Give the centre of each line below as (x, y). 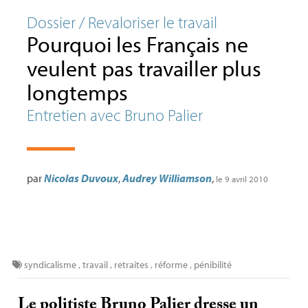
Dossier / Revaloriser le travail (122, 22)
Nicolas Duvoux (81, 178)
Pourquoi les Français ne (137, 44)
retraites (131, 265)
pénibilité (212, 265)
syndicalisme (51, 265)
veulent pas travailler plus (144, 68)
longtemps (77, 92)
